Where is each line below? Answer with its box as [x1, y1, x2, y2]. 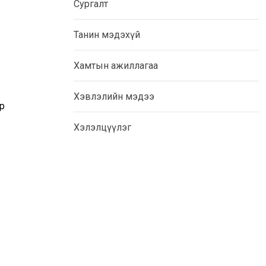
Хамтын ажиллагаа [74, 60, 158, 72]
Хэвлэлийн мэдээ [74, 91, 154, 103]
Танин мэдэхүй [74, 29, 140, 41]
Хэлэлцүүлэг [74, 122, 131, 134]
